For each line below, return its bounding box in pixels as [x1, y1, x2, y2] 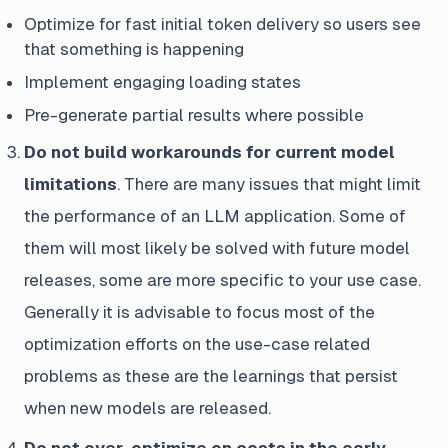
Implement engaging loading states [24, 72, 301, 92]
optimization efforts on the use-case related [24, 334, 370, 354]
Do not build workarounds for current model [24, 142, 395, 162]
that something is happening [24, 39, 244, 59]
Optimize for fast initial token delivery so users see [24, 14, 421, 34]
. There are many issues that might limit [117, 174, 421, 194]
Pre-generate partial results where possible [24, 105, 364, 125]
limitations [24, 174, 117, 194]
